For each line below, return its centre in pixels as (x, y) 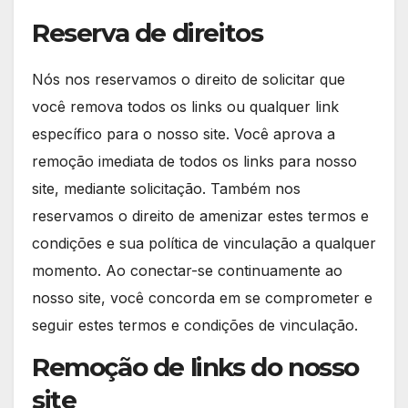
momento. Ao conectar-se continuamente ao (187, 270)
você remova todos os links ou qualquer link (185, 106)
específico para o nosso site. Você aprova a (184, 133)
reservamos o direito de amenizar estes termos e (200, 215)
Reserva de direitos (148, 32)
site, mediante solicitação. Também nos (166, 188)
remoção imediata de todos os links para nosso (194, 161)
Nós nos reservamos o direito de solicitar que (189, 79)
